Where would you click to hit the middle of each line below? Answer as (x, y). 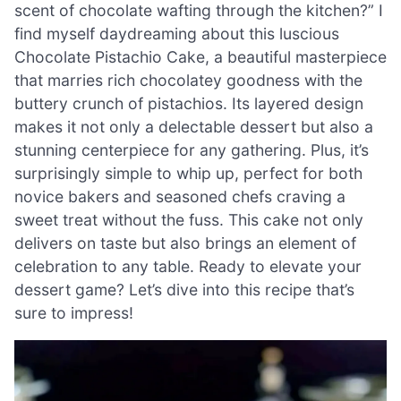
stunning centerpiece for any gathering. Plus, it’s (192, 149)
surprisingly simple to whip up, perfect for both (188, 173)
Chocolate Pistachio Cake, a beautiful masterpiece (200, 56)
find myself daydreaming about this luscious (177, 33)
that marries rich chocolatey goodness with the (188, 80)
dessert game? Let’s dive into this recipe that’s (184, 289)
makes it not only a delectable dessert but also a (194, 126)
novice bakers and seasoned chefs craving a (180, 196)
